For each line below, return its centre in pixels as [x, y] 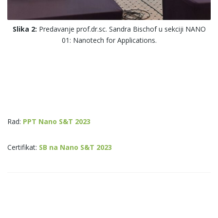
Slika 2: [25, 29]
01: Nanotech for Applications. [109, 40]
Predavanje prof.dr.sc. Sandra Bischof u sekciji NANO [121, 29]
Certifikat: [22, 147]
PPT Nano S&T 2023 [57, 122]
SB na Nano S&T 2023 [75, 147]
